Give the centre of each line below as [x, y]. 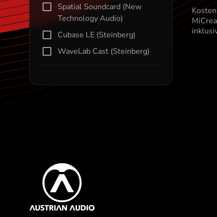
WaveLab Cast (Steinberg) [104, 51]
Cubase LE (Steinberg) [97, 35]
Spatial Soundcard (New [100, 7]
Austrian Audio [55, 170]
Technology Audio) [90, 18]
